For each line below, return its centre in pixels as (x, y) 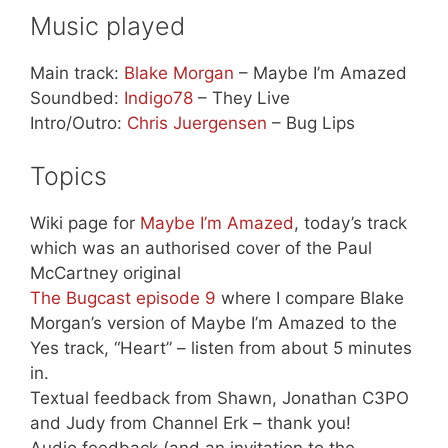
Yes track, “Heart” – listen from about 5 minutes (221, 348)
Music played (107, 25)
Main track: (77, 72)
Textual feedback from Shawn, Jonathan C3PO (219, 398)
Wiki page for (85, 223)
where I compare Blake (310, 298)
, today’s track (350, 223)
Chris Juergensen (197, 122)
